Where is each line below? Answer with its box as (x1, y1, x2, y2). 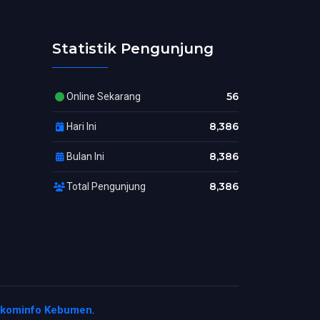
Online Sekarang (66, 91, 141, 102)
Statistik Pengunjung (52, 40, 214, 57)
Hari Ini (66, 121, 96, 132)
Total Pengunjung (66, 181, 146, 192)
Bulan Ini (66, 151, 104, 162)
